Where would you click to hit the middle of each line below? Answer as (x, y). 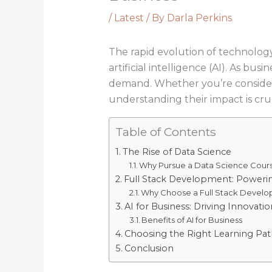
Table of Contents (165, 132)
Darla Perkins (199, 18)
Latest (129, 18)
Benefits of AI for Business (192, 220)
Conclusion (149, 249)
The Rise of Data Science (177, 152)
